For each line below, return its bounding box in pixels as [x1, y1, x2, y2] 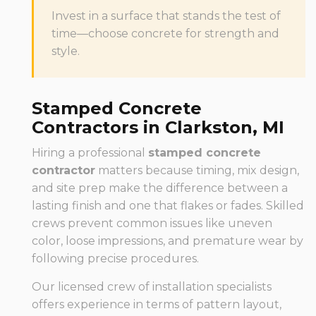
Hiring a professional [32, 146, 148, 160]
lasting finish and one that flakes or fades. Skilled [32, 199, 304, 213]
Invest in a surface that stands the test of [51, 9, 281, 23]
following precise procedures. [32, 252, 199, 266]
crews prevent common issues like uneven [32, 217, 272, 231]
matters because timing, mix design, [95, 164, 299, 178]
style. [51, 44, 80, 59]
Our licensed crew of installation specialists [32, 280, 272, 294]
